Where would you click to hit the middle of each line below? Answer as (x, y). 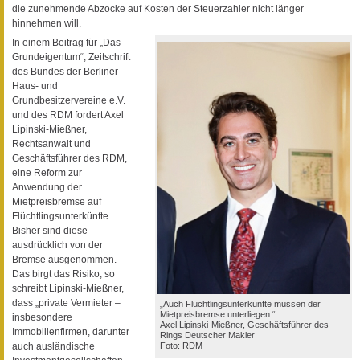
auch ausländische (53, 347)
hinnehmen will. (47, 24)
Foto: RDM (181, 346)
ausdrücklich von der (57, 245)
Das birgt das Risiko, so (63, 274)
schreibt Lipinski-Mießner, (68, 289)
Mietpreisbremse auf (57, 202)
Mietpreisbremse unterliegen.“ (218, 315)
